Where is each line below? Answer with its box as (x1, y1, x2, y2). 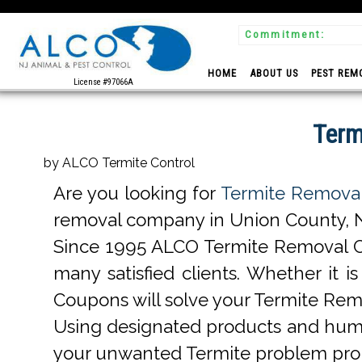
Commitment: (244, 28, 326, 41)
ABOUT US (249, 67, 298, 79)
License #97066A (73, 76, 133, 87)
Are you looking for (53, 182, 221, 204)
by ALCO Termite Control (43, 154, 195, 170)
